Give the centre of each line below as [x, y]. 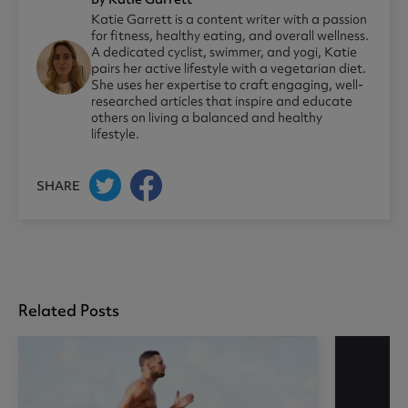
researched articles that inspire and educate [222, 102]
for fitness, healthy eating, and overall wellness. [230, 36]
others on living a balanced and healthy [207, 118]
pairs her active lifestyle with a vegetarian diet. [229, 69]
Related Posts [69, 311]
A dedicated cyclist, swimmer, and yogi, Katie [224, 52]
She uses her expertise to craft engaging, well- [227, 85]
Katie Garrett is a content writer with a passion [229, 20]
